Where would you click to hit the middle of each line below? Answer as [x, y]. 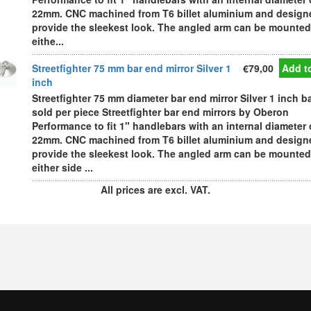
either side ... [62, 167]
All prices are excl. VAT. [155, 190]
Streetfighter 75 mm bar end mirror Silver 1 [132, 68]
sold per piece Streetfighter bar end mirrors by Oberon [160, 112]
